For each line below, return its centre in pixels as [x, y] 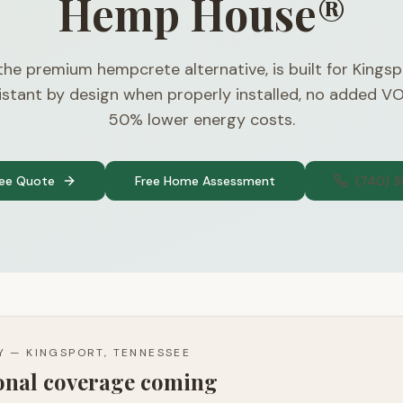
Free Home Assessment [205, 181]
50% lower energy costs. [201, 120]
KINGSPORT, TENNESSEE [109, 353]
